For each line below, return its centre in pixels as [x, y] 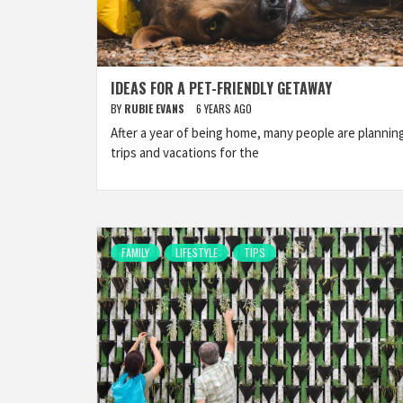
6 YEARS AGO [224, 108]
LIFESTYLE [197, 252]
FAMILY [135, 252]
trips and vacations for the [185, 152]
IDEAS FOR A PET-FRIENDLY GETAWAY [221, 88]
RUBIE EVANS [156, 108]
